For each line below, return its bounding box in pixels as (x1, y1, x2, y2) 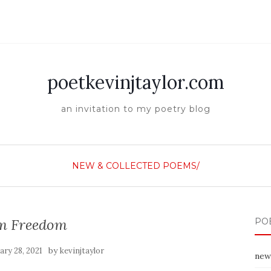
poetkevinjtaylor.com (47, 71, 224, 94)
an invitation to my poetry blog (60, 103, 211, 114)
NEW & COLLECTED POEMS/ (71, 160, 200, 171)
